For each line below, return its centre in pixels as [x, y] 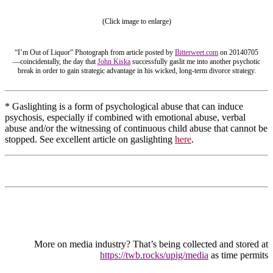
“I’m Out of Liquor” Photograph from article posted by [95, 53]
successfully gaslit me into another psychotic [195, 62]
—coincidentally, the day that [55, 62]
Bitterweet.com [197, 53]
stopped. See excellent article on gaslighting [90, 140]
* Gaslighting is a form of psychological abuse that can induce [124, 107]
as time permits [238, 255]
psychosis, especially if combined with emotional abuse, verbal [125, 118]
